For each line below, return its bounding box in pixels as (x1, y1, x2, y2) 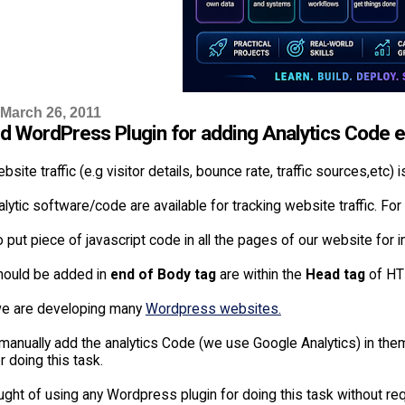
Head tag (305, 265, 365, 283)
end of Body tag (109, 265, 216, 283)
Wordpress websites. (145, 299, 281, 317)
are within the (215, 265, 306, 283)
